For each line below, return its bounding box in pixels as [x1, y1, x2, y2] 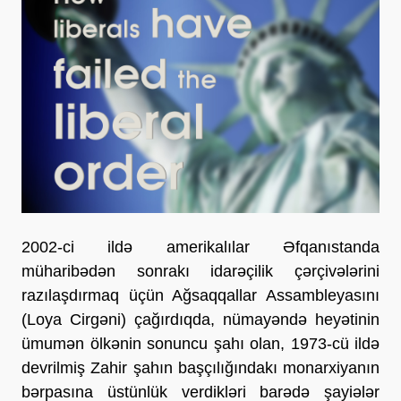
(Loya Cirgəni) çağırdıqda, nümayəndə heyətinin [21, 310, 380, 328]
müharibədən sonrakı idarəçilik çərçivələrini [21, 261, 380, 280]
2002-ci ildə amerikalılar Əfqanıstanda [21, 237, 380, 256]
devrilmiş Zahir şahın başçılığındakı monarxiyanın [21, 358, 380, 377]
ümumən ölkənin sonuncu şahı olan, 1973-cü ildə [21, 334, 380, 353]
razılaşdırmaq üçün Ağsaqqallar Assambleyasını [21, 286, 380, 304]
